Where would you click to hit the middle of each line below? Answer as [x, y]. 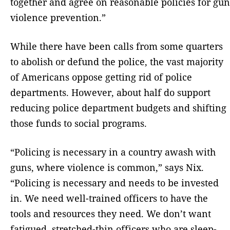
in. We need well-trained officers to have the [109, 198]
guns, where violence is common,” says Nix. [107, 167]
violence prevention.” [59, 17]
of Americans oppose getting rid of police [101, 77]
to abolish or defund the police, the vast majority [117, 61]
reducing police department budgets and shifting [118, 108]
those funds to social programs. [79, 123]
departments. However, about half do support [110, 92]
